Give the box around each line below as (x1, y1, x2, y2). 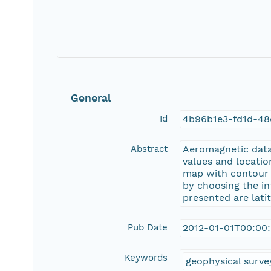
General (71, 92, 112, 105)
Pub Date (128, 222, 168, 233)
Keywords (125, 252, 168, 264)
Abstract (131, 143, 168, 155)
